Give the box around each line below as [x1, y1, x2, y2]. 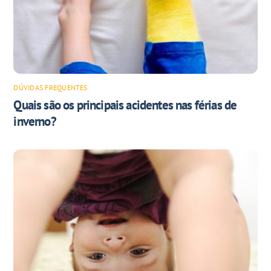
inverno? [13, 113, 56, 130]
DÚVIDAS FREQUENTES [13, 83, 88, 93]
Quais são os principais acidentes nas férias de [13, 97, 237, 114]
